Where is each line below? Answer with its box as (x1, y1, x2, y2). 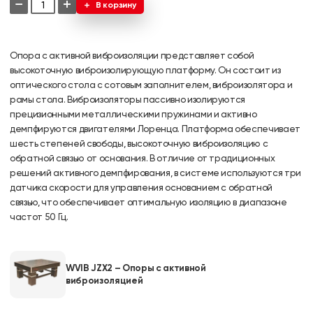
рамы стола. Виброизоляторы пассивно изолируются (10, 94, 246, 105)
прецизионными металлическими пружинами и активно (10, 108, 257, 119)
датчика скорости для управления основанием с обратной (10, 182, 273, 193)
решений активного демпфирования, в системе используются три (10, 167, 302, 178)
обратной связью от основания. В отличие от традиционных (10, 152, 275, 163)
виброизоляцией (66, 274, 143, 286)
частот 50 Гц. (10, 211, 68, 222)
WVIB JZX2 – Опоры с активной (66, 261, 206, 274)
